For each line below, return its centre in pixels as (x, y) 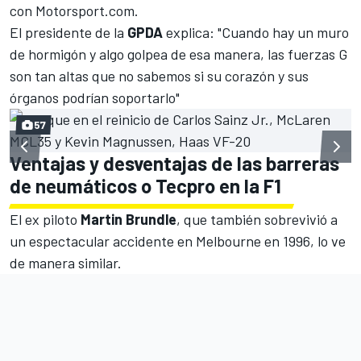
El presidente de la (68, 32)
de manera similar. (66, 262)
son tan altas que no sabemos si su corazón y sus (159, 75)
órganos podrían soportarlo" (95, 97)
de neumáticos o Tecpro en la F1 (145, 185)
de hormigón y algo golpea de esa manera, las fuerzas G (178, 54)
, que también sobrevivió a (257, 219)
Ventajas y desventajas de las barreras (174, 163)
